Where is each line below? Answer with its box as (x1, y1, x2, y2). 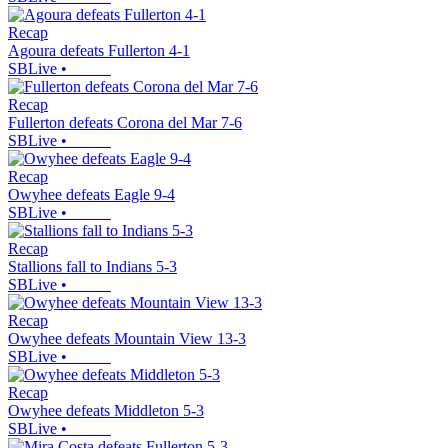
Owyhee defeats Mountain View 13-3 (8, 330, 246, 348)
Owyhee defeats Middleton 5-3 (8, 402, 204, 420)
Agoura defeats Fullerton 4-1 (8, 42, 190, 60)
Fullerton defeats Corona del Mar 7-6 (8, 114, 242, 132)
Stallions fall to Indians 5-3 (8, 258, 177, 276)
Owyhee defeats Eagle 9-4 (8, 186, 175, 204)
